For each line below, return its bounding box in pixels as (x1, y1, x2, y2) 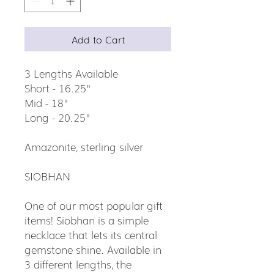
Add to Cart (71, 31, 125, 46)
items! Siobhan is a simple (24, 212, 149, 228)
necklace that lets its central (24, 226, 157, 242)
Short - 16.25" (24, 80, 91, 95)
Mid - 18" (24, 94, 68, 110)
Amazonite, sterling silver (24, 138, 143, 154)
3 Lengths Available (24, 65, 118, 81)
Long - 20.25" (24, 109, 91, 125)
